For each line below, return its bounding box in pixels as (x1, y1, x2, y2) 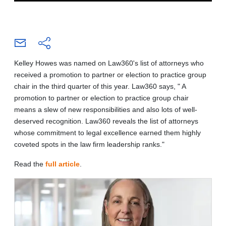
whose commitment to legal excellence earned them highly (14, 128, 201, 137)
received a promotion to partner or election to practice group (14, 70, 206, 79)
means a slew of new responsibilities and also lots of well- (14, 105, 197, 114)
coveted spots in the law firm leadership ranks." (14, 140, 164, 148)
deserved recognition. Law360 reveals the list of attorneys (14, 117, 198, 125)
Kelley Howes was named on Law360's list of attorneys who (14, 59, 204, 67)
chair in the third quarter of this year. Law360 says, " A (14, 82, 186, 90)
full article (45, 159, 80, 168)
